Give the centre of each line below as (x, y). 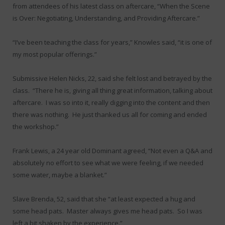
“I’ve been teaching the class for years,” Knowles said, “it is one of (112, 42)
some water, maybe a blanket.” (60, 175)
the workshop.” (36, 126)
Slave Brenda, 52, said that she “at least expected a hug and (104, 199)
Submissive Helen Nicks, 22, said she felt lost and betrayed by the (112, 78)
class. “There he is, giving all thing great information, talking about (113, 90)
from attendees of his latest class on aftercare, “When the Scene (111, 6)
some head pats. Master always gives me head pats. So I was (107, 211)
